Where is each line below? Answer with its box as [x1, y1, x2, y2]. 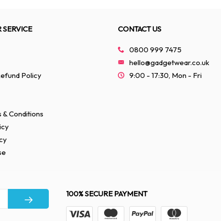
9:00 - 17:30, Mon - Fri [129, 71, 202, 80]
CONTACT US [118, 24, 161, 34]
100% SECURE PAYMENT [66, 189, 147, 198]
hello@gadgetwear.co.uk [129, 58, 209, 67]
